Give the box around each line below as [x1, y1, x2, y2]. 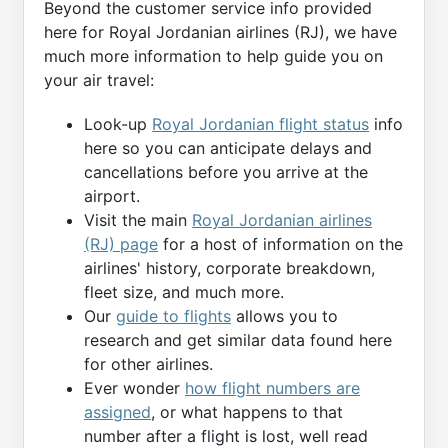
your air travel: [44, 70, 154, 91]
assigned [84, 401, 151, 422]
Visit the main [84, 209, 192, 230]
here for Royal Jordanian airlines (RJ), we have [44, 22, 397, 43]
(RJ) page [84, 233, 158, 254]
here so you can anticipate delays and [84, 137, 372, 158]
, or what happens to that [151, 401, 343, 422]
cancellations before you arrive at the [84, 161, 368, 182]
